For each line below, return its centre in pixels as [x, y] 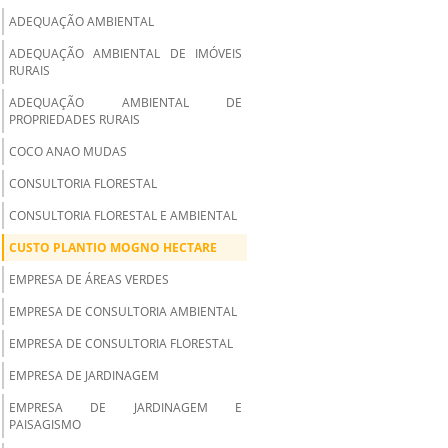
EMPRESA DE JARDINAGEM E [125, 407]
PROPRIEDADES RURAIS [74, 119]
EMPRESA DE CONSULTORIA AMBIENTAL [123, 311]
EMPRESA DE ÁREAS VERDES [89, 279]
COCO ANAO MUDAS [68, 151]
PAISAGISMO [45, 424]
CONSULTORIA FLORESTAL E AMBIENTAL [123, 215]
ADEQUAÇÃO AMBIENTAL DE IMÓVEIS [125, 53]
